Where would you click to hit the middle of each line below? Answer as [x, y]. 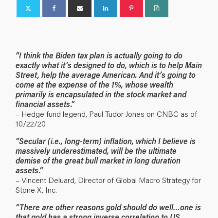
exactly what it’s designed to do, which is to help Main [109, 65]
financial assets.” [45, 104]
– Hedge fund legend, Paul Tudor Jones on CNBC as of [106, 113]
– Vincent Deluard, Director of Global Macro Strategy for [108, 180]
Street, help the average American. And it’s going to [106, 74]
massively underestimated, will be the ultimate [96, 150]
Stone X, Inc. [36, 189]
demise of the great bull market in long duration [98, 160]
